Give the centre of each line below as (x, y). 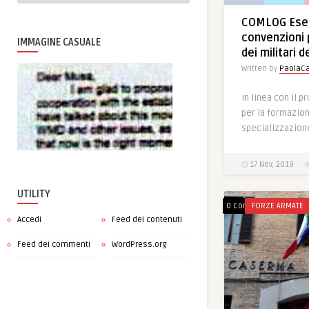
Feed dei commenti (54, 244)
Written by (260, 68)
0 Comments (250, 206)
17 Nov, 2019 (271, 164)
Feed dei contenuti (147, 219)
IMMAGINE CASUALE (59, 42)
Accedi (29, 219)
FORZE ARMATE (278, 206)
